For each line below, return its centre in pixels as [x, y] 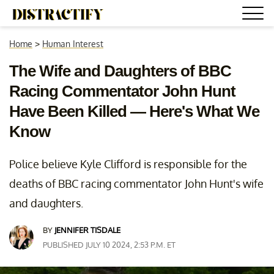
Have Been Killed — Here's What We [134, 111]
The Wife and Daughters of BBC [120, 71]
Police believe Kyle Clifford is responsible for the [128, 164]
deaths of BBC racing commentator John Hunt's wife [136, 183]
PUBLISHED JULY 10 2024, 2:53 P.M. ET [109, 245]
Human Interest [73, 44]
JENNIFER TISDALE [87, 230]
